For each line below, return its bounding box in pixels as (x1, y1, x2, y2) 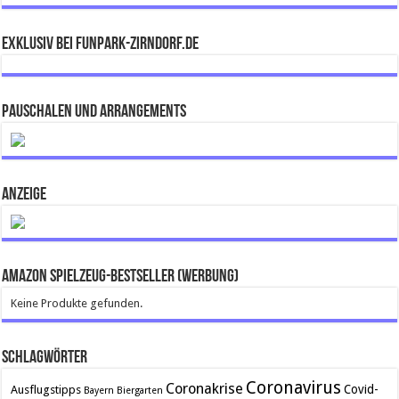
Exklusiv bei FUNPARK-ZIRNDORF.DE (2, 35, 199, 53)
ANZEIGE (2, 185, 47, 204)
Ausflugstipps (11, 383, 82, 397)
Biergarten (117, 385, 164, 397)
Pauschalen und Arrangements (2, 103, 187, 122)
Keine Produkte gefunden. (11, 297, 143, 311)
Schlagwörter (2, 349, 88, 368)
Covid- (344, 382, 379, 397)
